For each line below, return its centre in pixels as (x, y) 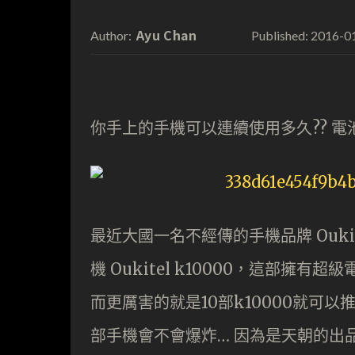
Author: (111, 35)
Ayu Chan (167, 34)
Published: (279, 35)
